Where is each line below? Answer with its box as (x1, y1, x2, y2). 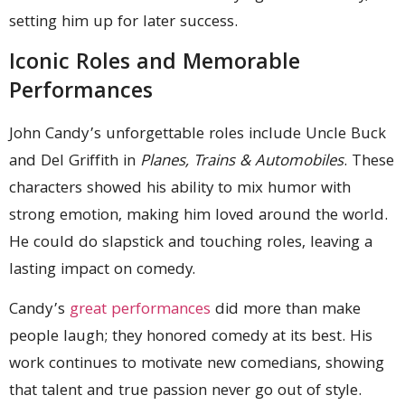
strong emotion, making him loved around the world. (9, 202, 388, 230)
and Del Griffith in (9, 148, 140, 175)
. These (344, 148, 394, 175)
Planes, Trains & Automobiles (140, 148, 344, 175)
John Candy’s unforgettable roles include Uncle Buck (9, 121, 386, 148)
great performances (70, 297, 211, 325)
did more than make (211, 297, 361, 325)
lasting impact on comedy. (9, 257, 195, 284)
